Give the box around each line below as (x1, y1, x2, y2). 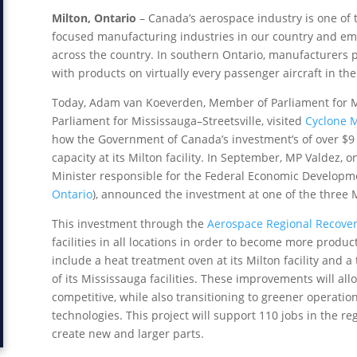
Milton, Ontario (51, 10, 136, 25)
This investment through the (51, 216, 207, 231)
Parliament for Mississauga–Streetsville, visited (51, 113, 305, 128)
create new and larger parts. (51, 326, 204, 341)
